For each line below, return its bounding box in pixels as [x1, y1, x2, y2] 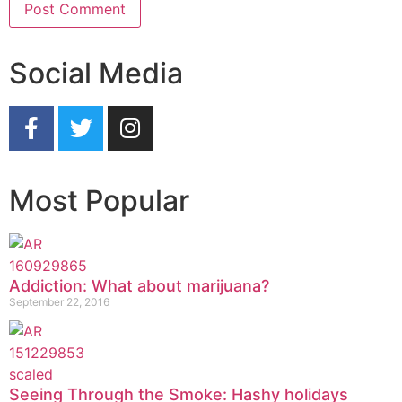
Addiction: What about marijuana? [9, 275, 269, 295]
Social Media [9, 55, 183, 91]
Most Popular [9, 182, 189, 218]
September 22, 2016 [9, 294, 109, 309]
